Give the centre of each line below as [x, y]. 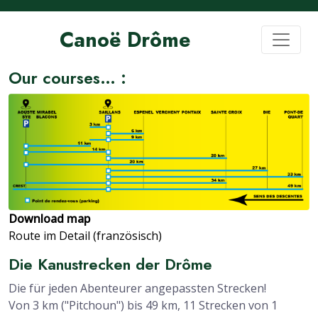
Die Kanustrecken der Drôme [110, 265]
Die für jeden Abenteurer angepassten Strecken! [137, 289]
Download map [49, 219]
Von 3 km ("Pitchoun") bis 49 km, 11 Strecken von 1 [143, 306]
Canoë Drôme [125, 40]
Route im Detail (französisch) [85, 236]
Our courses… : [67, 78]
